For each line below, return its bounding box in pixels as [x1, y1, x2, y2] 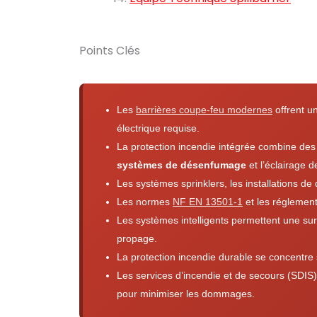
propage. [117, 233, 157, 244]
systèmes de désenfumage [117, 159, 246, 171]
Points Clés [79, 42, 140, 59]
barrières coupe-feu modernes [136, 104, 272, 115]
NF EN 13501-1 [173, 196, 243, 207]
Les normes [117, 196, 173, 207]
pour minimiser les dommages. [117, 288, 255, 299]
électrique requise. [117, 122, 200, 134]
